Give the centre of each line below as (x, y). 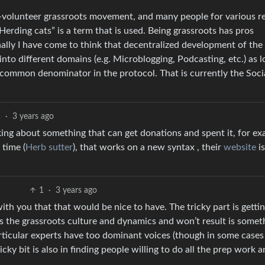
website (240, 147)
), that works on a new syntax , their (148, 147)
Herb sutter (49, 147)
